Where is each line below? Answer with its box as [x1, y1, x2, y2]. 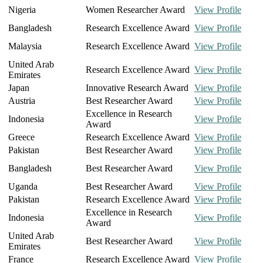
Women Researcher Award [86, 5, 185, 15]
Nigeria [8, 5, 36, 15]
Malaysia [8, 41, 42, 52]
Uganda [8, 181, 38, 192]
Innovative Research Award [86, 83, 188, 93]
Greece [8, 132, 35, 143]
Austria [8, 96, 35, 106]
